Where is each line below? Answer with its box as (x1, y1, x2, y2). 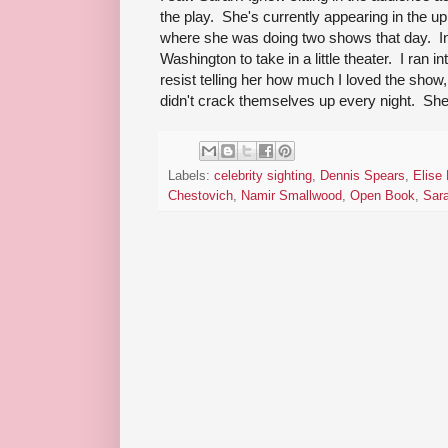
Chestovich (168, 189, 233, 204)
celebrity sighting (214, 169, 312, 184)
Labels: (168, 169, 214, 184)
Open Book (350, 189, 415, 204)
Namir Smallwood (241, 189, 342, 204)
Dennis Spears (320, 169, 405, 184)
